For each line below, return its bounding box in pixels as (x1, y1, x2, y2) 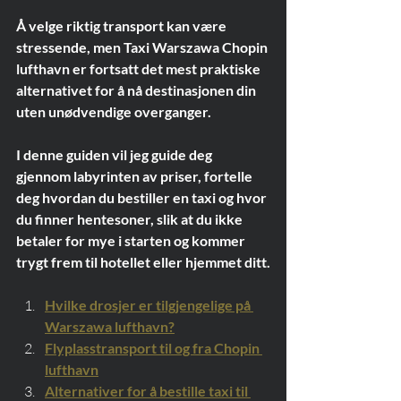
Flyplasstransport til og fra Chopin (45, 339, 262, 356)
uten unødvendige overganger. (16, 103, 211, 120)
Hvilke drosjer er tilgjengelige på (45, 296, 253, 313)
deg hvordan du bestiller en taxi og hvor (16, 189, 269, 206)
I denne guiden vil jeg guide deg (16, 146, 215, 163)
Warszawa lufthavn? (45, 318, 175, 335)
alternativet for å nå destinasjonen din (16, 81, 259, 98)
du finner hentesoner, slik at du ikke (16, 210, 245, 227)
